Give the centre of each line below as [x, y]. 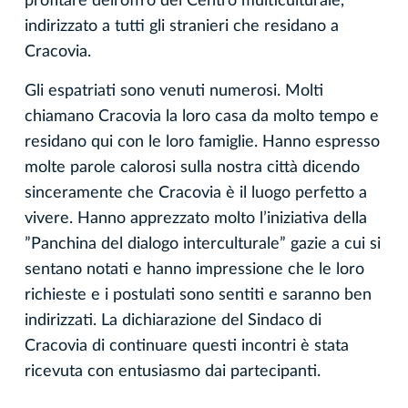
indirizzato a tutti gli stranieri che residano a [182, 27]
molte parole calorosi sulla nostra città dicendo [192, 168]
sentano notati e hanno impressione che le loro [194, 270]
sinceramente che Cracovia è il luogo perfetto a [196, 194]
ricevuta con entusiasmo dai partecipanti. [173, 372]
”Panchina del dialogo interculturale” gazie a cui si [203, 245]
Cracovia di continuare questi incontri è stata [187, 347]
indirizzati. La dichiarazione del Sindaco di [173, 321]
